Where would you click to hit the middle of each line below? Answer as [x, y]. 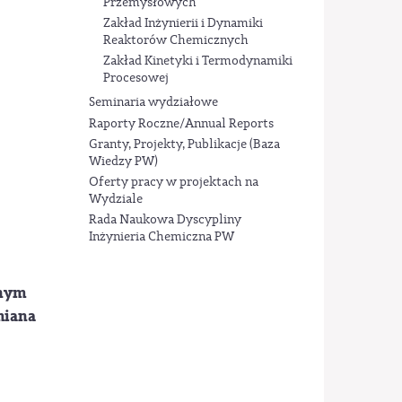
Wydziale [115, 199]
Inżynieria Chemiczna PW [161, 236]
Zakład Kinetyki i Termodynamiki [198, 61]
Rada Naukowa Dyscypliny [165, 219]
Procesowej [136, 79]
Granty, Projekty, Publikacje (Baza [184, 144]
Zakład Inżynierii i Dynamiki [183, 24]
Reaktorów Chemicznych [176, 41]
